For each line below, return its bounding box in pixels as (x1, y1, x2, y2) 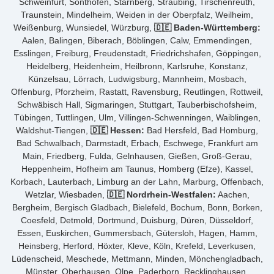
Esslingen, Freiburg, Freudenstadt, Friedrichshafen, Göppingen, (13, 48, 261, 58)
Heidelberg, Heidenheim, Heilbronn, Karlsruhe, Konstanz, (26, 61, 248, 71)
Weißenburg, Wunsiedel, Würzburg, (13, 23, 154, 32)
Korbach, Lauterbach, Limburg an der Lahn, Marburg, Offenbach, (10, 177, 264, 187)
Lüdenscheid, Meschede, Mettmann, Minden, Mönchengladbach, (11, 254, 263, 264)
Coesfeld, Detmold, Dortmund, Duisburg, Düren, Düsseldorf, (21, 215, 253, 225)
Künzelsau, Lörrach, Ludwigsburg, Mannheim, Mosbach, (28, 74, 246, 84)
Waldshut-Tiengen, (16, 125, 91, 135)
